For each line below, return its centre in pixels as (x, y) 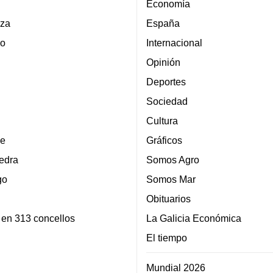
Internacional (174, 43)
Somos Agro (173, 160)
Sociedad (167, 101)
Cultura (162, 121)
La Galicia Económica (194, 218)
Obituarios (168, 199)
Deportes (166, 82)
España (163, 23)
